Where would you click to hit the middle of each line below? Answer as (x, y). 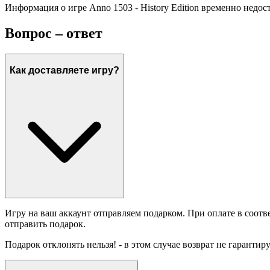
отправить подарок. (45, 224)
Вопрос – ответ (54, 33)
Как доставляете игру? (64, 70)
